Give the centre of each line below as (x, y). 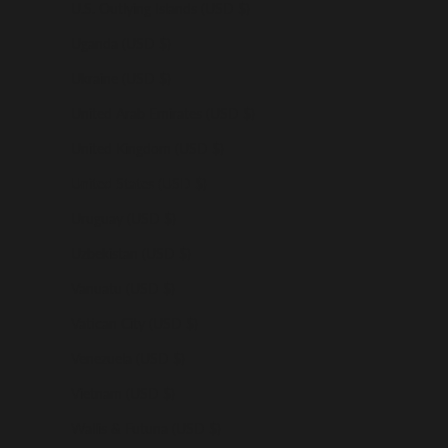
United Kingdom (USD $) (147, 148)
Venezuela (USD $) (128, 358)
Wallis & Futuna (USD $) (146, 428)
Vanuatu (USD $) (123, 288)
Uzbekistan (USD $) (131, 253)
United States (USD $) (139, 183)
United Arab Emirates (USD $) (163, 113)
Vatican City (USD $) (134, 323)
